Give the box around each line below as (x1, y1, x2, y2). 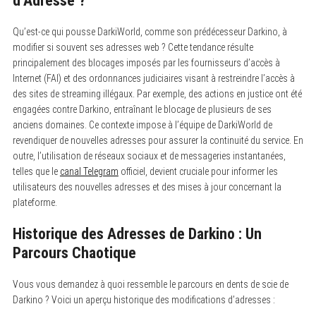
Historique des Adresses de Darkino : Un (12, 224, 262, 243)
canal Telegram (59, 165, 119, 177)
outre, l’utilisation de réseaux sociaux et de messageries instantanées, (12, 150, 286, 162)
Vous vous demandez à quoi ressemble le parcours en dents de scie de (12, 278, 288, 290)
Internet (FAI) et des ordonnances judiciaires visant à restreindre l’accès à (12, 72, 295, 84)
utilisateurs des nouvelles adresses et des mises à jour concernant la (12, 181, 281, 193)
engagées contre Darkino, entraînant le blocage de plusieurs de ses (12, 103, 272, 115)
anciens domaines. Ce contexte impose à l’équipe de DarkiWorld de (12, 119, 272, 130)
